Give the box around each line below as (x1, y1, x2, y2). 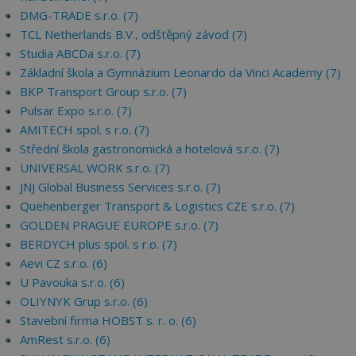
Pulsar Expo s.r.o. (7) (20, 103, 132, 118)
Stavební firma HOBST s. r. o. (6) (20, 312, 196, 328)
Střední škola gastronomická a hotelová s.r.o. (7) (20, 141, 280, 157)
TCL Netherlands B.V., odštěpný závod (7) (20, 26, 247, 42)
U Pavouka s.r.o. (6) (20, 274, 125, 290)
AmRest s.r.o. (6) (20, 331, 110, 347)
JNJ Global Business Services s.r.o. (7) (20, 179, 221, 195)
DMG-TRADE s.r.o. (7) (20, 7, 138, 23)
